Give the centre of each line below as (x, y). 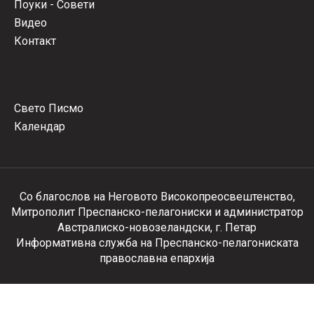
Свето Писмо (49, 108)
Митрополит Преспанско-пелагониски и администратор (157, 212)
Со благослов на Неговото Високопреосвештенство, (157, 197)
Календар (40, 127)
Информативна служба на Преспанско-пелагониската (157, 243)
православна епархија (157, 258)
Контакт (35, 41)
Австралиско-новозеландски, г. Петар (157, 227)
